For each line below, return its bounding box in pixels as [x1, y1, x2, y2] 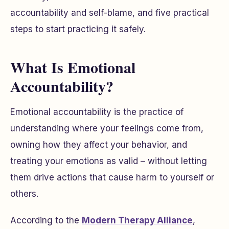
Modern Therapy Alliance [82, 215, 193, 225]
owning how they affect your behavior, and [10, 140, 187, 150]
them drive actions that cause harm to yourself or [10, 172, 214, 182]
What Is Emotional [10, 56, 135, 78]
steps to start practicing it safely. [10, 24, 146, 34]
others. [10, 189, 38, 199]
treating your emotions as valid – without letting [10, 156, 207, 166]
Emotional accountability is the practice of [10, 107, 184, 117]
